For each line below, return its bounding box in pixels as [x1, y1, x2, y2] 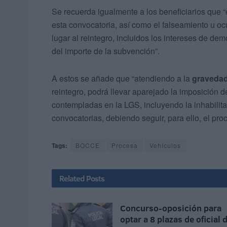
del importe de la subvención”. [52, 45, 160, 57]
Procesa [111, 141, 138, 150]
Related [59, 173, 85, 184]
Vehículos [149, 141, 181, 150]
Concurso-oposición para [120, 202, 221, 214]
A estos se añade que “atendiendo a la [52, 72, 190, 85]
